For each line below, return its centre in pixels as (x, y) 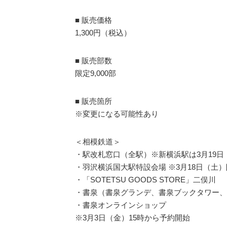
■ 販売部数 (93, 60)
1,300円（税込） (103, 32)
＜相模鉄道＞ (98, 141)
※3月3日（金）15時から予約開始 (133, 217)
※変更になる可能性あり (117, 113)
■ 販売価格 (93, 20)
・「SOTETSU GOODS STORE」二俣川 (145, 179)
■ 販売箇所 (93, 101)
